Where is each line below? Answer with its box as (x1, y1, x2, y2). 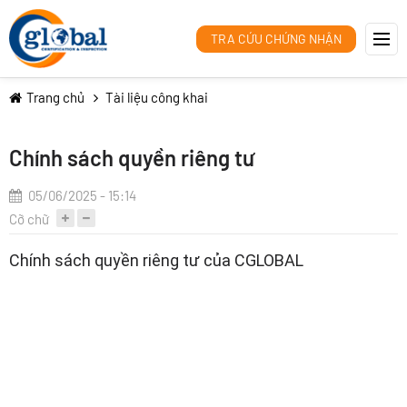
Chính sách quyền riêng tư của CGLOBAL (9, 251, 303, 271)
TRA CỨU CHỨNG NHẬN (211, 30, 342, 46)
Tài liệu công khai (105, 89, 208, 105)
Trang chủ (26, 89, 84, 105)
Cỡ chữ (9, 211, 49, 228)
